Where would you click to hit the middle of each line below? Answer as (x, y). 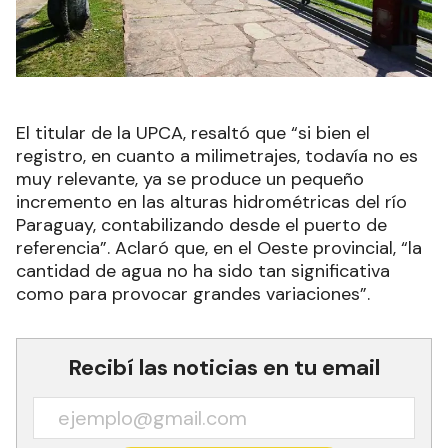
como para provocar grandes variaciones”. (193, 293)
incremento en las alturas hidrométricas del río (211, 201)
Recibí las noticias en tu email (224, 367)
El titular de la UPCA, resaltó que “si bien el (193, 132)
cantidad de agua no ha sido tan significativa (203, 270)
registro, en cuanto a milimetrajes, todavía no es (217, 155)
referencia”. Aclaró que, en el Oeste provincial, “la (219, 247)
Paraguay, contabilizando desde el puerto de (201, 224)
